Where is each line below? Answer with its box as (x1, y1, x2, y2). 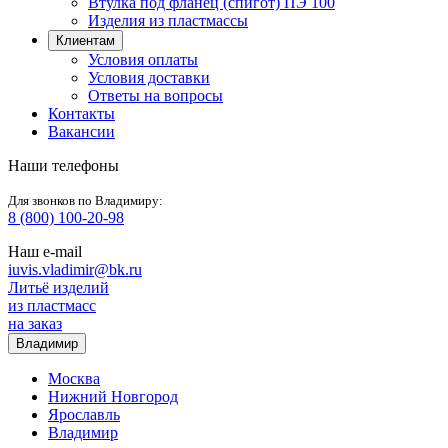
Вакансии (48, 123, 115, 140)
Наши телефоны (8, 157, 119, 174)
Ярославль (48, 406, 120, 423)
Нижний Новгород (48, 388, 178, 405)
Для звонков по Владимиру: (8, 193, 163, 208)
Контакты (48, 105, 115, 122)
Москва (48, 370, 100, 387)
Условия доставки (88, 69, 210, 86)
